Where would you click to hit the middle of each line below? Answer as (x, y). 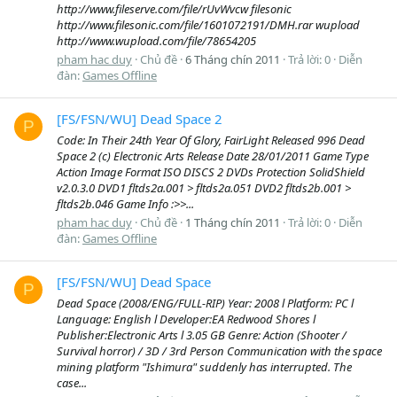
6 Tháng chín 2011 (233, 59)
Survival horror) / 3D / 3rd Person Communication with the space (219, 350)
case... (72, 382)
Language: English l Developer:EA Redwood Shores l (186, 319)
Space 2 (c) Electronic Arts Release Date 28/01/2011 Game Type (213, 156)
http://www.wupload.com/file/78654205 (156, 40)
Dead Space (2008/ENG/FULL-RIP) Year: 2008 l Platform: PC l (205, 303)
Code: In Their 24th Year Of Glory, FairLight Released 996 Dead (211, 140)
